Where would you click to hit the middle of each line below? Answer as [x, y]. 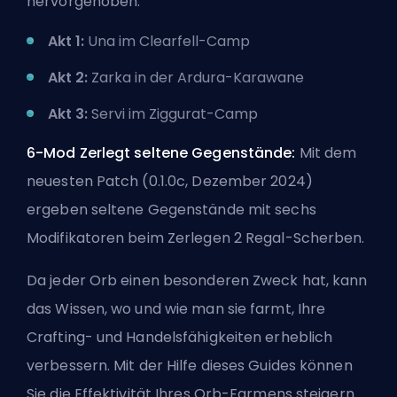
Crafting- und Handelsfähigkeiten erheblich [180, 337]
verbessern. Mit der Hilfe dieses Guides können [190, 365]
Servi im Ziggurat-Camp [175, 113]
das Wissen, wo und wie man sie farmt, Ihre [176, 308]
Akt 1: [68, 41]
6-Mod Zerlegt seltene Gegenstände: [163, 152]
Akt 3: [70, 113]
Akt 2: [70, 77]
